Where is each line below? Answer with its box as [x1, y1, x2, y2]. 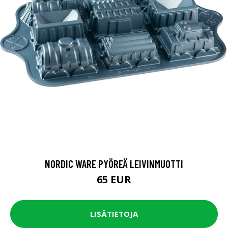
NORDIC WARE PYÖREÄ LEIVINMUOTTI [45, 157, 183, 170]
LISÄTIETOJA [90, 209, 138, 219]
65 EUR [97, 172, 131, 186]
